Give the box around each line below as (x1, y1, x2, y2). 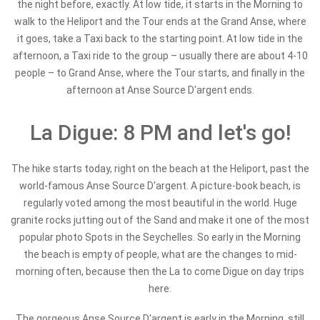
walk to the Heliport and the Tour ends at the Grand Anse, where (14, 16, 306, 27)
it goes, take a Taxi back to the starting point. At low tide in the (17, 33, 303, 44)
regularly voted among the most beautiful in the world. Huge (23, 197, 297, 209)
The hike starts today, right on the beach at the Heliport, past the (11, 163, 309, 174)
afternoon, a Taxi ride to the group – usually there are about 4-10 (12, 50, 308, 61)
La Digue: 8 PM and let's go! (29, 120, 291, 145)
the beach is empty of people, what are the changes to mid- (23, 249, 297, 260)
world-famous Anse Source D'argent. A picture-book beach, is (19, 180, 301, 191)
